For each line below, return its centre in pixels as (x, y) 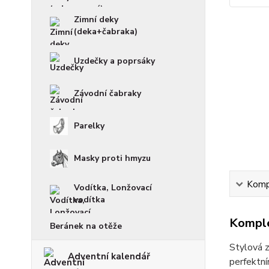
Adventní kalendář (109, 256)
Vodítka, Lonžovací (113, 188)
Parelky (89, 126)
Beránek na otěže (86, 226)
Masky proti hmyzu (112, 158)
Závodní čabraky (107, 93)
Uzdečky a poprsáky (114, 61)
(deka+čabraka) (106, 32)
